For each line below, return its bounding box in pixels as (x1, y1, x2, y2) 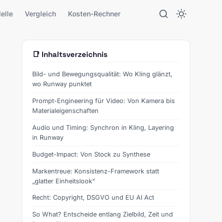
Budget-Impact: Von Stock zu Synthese (32, 150, 150, 158)
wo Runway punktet (32, 80, 92, 88)
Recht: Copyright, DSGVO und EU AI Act (32, 194, 154, 202)
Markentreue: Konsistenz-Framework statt (32, 167, 159, 175)
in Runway (32, 133, 63, 141)
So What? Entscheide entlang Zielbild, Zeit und (32, 211, 173, 219)
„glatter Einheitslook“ (32, 177, 95, 185)
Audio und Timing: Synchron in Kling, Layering (32, 123, 174, 131)
